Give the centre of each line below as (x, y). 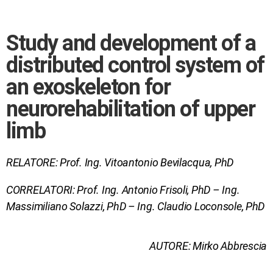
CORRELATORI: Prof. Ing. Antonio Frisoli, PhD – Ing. (123, 190)
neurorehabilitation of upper (131, 109)
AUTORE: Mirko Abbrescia (208, 246)
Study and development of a (131, 43)
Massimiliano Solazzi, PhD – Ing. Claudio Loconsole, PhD (136, 206)
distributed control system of (135, 65)
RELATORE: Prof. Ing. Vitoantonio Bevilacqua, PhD (120, 162)
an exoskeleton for (88, 87)
